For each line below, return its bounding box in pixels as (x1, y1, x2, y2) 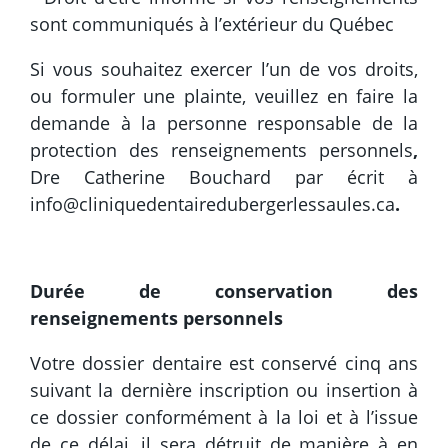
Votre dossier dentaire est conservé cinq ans (30, 351, 418, 376)
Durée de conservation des (30, 279, 418, 304)
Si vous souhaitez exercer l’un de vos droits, (30, 57, 418, 82)
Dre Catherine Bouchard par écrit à (30, 165, 418, 190)
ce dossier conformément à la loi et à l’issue (30, 405, 418, 430)
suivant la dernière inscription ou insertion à (30, 378, 418, 403)
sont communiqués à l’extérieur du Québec (30, 12, 394, 37)
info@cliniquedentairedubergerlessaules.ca (30, 192, 395, 217)
